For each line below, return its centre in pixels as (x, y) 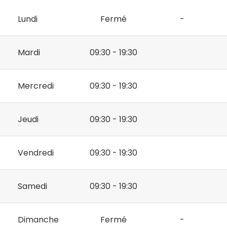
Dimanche (38, 220)
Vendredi (36, 153)
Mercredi (36, 86)
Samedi (32, 186)
